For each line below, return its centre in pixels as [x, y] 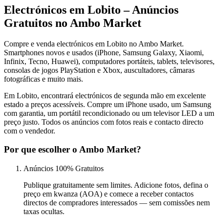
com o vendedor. [30, 131]
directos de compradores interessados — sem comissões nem [117, 202]
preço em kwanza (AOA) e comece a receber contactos [109, 194]
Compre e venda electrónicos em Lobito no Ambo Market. [94, 44]
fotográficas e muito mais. [44, 79]
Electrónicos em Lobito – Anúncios [91, 10]
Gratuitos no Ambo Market [73, 23]
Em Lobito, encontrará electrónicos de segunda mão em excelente [105, 95]
